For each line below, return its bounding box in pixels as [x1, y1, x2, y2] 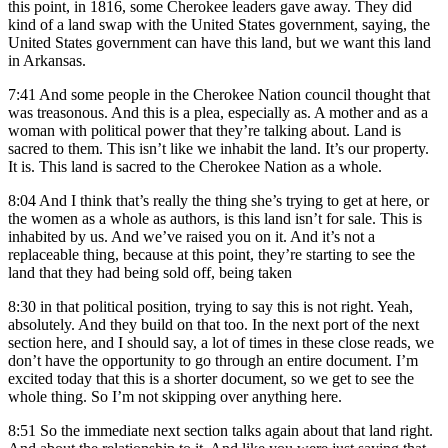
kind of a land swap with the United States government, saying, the [8, 16, 430, 34]
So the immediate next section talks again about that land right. [40, 422, 433, 440]
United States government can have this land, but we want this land [8, 34, 431, 52]
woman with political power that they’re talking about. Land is [8, 122, 401, 140]
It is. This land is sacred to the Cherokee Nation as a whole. [8, 158, 382, 176]
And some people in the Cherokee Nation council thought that [39, 86, 430, 104]
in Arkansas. [8, 52, 86, 70]
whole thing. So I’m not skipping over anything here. [8, 388, 342, 406]
